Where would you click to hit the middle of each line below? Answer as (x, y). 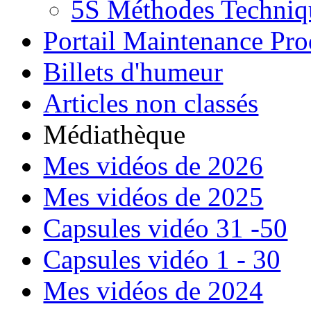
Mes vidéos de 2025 (153, 196)
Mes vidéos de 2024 (153, 290)
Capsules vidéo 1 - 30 (162, 259)
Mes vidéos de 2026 (153, 165)
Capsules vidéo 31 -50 (166, 228)
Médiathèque (115, 134)
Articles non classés (151, 103)
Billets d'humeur (133, 72)
